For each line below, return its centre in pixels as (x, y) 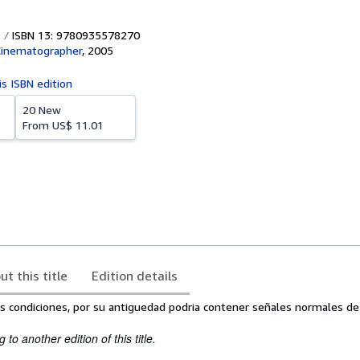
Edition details (135, 276)
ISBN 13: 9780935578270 (74, 35)
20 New (42, 110)
